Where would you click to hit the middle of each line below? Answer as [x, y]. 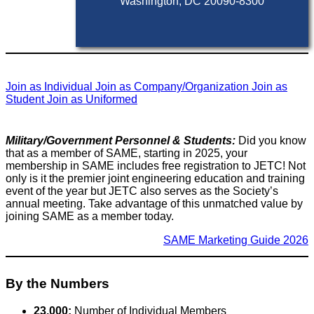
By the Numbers [57, 283]
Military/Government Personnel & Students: [121, 141]
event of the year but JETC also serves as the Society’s [142, 191]
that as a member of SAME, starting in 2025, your [127, 153]
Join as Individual [50, 87]
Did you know [271, 141]
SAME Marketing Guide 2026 [236, 240]
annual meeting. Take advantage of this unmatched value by [154, 204]
